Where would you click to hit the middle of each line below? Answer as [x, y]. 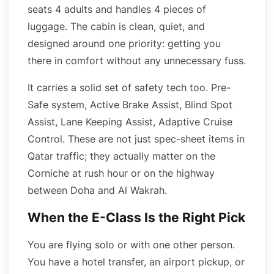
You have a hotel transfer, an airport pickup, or [136, 261]
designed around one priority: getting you [124, 43]
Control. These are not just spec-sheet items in [136, 139]
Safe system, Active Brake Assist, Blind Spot [130, 104]
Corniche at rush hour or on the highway [121, 173]
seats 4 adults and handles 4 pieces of [117, 9]
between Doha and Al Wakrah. [97, 190]
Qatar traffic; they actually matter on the [121, 156]
